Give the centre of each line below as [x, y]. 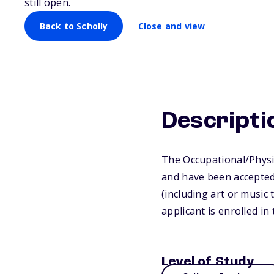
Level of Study [208, 262]
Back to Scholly [74, 26]
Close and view [172, 26]
